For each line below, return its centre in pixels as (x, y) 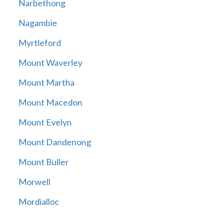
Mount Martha (46, 83)
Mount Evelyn (45, 122)
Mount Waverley (50, 63)
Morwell (34, 182)
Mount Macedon (50, 102)
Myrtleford (39, 43)
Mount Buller (43, 162)
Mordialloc (39, 202)
